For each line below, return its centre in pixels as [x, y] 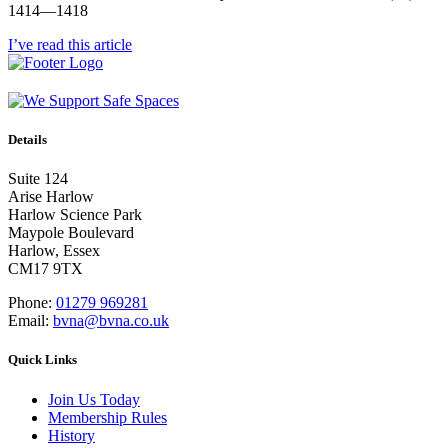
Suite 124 [38, 179]
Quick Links [42, 360]
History [71, 435]
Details [27, 140]
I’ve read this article [70, 44]
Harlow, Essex [54, 251]
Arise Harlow [51, 197]
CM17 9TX [45, 269]
